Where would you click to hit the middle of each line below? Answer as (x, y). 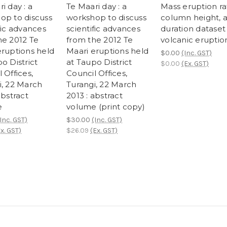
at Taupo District (99, 62)
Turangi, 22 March (102, 85)
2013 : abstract (94, 96)
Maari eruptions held (107, 51)
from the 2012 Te (100, 40)
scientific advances (103, 29)
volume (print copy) (106, 107)
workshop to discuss (106, 18)
